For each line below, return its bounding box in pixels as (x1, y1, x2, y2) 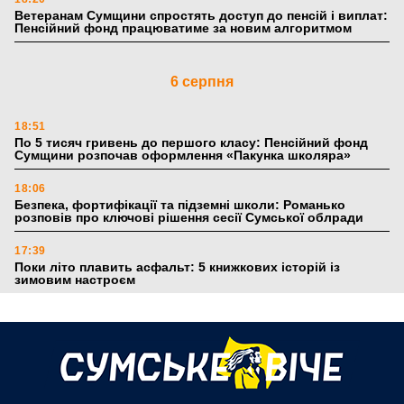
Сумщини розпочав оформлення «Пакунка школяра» (14, 148, 351, 163)
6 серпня (170, 74, 234, 90)
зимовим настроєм (14, 272, 139, 288)
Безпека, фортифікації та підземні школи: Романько (14, 197, 345, 213)
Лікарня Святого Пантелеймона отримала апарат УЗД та (14, 387, 373, 402)
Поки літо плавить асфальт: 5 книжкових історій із (14, 260, 340, 275)
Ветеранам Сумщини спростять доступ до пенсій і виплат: (14, 8, 388, 23)
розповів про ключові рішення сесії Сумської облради (14, 210, 363, 225)
